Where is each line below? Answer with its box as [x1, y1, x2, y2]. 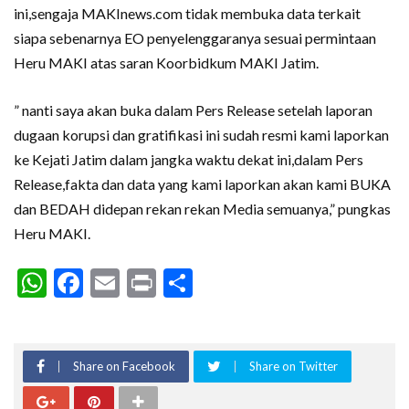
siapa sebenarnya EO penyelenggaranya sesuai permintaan [14, 28, 376, 47]
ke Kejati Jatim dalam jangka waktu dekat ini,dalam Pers [14, 150, 363, 168]
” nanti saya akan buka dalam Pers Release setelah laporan [14, 100, 372, 119]
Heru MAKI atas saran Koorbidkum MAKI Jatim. [14, 53, 319, 71]
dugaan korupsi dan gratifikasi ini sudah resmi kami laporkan [14, 125, 389, 143]
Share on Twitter [249, 358, 338, 373]
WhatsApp [47, 262, 187, 302]
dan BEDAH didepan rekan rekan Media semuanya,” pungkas [14, 199, 391, 217]
